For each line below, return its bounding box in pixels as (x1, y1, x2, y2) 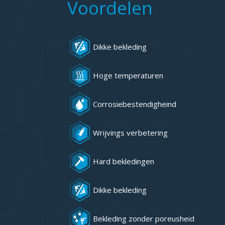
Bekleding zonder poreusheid (93, 213, 195, 223)
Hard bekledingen (93, 156, 155, 166)
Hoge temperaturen (93, 70, 164, 80)
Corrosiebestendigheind (93, 99, 177, 109)
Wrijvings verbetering (93, 128, 168, 138)
